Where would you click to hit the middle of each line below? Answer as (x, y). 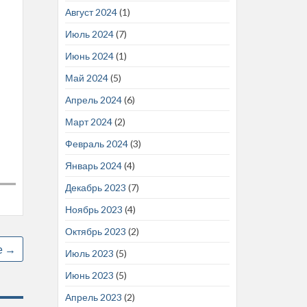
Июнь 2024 (89, 56)
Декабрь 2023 (95, 187)
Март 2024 (88, 121)
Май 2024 (86, 77)
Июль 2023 (89, 253)
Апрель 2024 (93, 99)
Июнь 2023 (89, 275)
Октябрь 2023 (95, 231)
